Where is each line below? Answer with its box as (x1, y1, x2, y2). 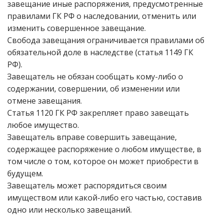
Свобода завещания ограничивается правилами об (7, 35, 204, 46)
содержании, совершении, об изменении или (7, 83, 180, 94)
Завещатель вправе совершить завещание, (7, 132, 177, 142)
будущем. (7, 168, 43, 179)
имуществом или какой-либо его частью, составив (7, 192, 202, 203)
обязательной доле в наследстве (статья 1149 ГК (7, 47, 193, 58)
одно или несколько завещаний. (7, 204, 132, 215)
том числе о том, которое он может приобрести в (7, 156, 199, 167)
